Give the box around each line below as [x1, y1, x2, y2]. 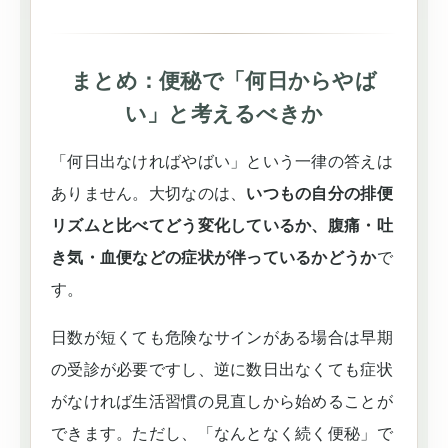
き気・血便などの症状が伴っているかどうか [51, 249, 377, 266]
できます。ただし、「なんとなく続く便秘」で [51, 425, 393, 442]
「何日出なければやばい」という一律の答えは [51, 153, 393, 170]
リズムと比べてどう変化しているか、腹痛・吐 [51, 217, 393, 234]
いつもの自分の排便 [246, 185, 393, 202]
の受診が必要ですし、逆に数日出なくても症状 [51, 361, 393, 378]
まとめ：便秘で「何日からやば [71, 69, 377, 92]
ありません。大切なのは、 [51, 185, 247, 202]
